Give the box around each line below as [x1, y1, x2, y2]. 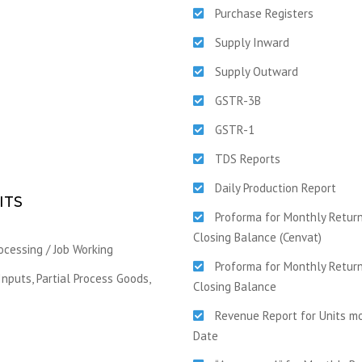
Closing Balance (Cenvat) [193, 229, 322, 245]
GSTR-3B [215, 93, 261, 108]
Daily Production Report [215, 180, 336, 196]
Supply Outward [215, 64, 298, 79]
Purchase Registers [215, 6, 314, 21]
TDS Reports [215, 151, 280, 166]
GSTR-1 [215, 122, 255, 137]
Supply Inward [215, 35, 289, 50]
